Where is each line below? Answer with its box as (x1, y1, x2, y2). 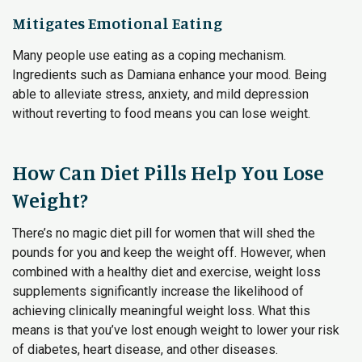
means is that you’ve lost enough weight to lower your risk (12, 322, 339, 338)
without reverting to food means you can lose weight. (12, 106, 310, 121)
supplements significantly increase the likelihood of (12, 284, 304, 299)
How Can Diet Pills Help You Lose (12, 160, 324, 185)
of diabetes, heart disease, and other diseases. (12, 342, 278, 357)
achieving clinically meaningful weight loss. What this (12, 303, 310, 318)
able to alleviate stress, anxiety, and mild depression (12, 86, 309, 102)
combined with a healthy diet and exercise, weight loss (12, 264, 321, 280)
